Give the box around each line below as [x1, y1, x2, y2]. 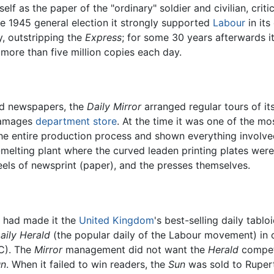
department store [35, 115, 117, 128]
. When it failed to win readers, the [6, 257, 168, 270]
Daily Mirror [87, 100, 141, 113]
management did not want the [62, 243, 208, 256]
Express [85, 31, 122, 43]
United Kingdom [79, 213, 154, 226]
